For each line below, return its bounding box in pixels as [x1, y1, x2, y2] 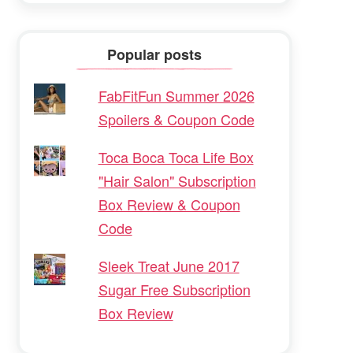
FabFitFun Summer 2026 [98, 84, 255, 106]
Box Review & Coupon [98, 193, 240, 214]
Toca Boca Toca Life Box [98, 146, 254, 167]
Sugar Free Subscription [98, 278, 251, 299]
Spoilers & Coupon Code [98, 108, 255, 129]
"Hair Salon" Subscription [98, 169, 256, 191]
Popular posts [107, 44, 203, 65]
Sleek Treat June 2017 [98, 255, 240, 276]
